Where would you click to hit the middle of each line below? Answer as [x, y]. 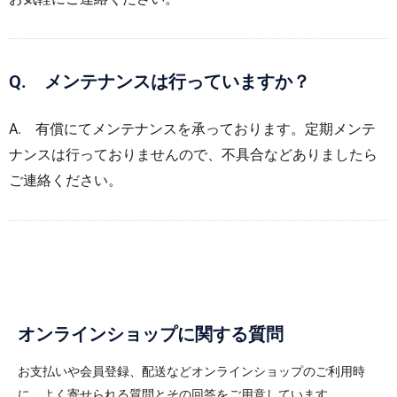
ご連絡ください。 [66, 180]
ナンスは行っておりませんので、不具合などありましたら [193, 155]
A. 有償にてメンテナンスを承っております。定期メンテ [192, 129]
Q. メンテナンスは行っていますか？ [160, 82]
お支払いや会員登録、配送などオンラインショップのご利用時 [191, 371]
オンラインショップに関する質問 [151, 334]
